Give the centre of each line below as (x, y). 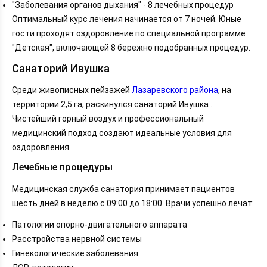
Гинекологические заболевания (75, 253)
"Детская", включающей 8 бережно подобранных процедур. (131, 47)
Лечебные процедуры (62, 167)
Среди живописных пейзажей (72, 90)
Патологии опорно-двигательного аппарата (100, 224)
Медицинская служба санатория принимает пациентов (123, 189)
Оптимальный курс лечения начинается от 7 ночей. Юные (127, 19)
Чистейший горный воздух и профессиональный (108, 119)
